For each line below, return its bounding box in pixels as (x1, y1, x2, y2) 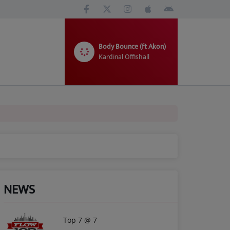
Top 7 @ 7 (63, 215, 97, 225)
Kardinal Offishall (99, 51, 149, 63)
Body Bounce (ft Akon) (99, 41, 166, 52)
